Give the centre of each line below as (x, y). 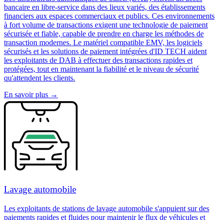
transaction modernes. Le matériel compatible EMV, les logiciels (103, 43)
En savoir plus (26, 95)
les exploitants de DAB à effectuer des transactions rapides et (98, 60)
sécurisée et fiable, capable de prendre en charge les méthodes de (104, 34)
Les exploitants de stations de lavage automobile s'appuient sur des (107, 208)
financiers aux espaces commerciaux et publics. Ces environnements (109, 16)
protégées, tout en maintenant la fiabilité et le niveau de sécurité (101, 69)
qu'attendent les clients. (40, 78)
